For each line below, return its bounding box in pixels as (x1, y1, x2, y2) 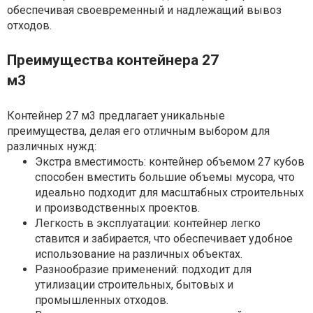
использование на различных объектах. (35, 247, 242, 261)
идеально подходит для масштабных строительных (35, 186, 304, 200)
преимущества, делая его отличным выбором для (7, 124, 270, 138)
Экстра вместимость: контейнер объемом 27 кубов (35, 155, 305, 169)
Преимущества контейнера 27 (7, 52, 219, 69)
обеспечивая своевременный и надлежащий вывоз (7, 3, 282, 17)
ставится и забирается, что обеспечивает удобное (35, 232, 293, 246)
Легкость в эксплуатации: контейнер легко (35, 217, 261, 231)
